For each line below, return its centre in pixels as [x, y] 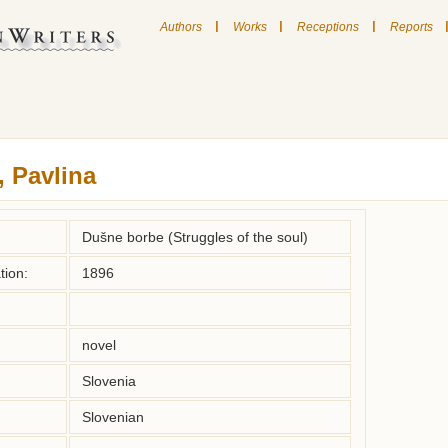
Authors [181, 26]
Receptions [328, 26]
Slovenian [113, 417]
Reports [411, 26]
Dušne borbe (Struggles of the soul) [195, 237]
